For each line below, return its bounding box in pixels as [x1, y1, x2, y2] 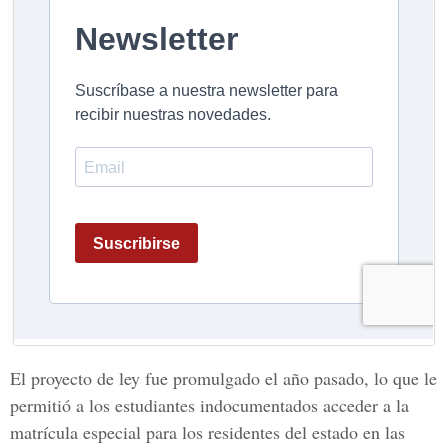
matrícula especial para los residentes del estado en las [10, 420, 405, 444]
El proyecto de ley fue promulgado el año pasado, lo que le [10, 366, 437, 390]
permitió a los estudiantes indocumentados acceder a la [10, 393, 409, 417]
